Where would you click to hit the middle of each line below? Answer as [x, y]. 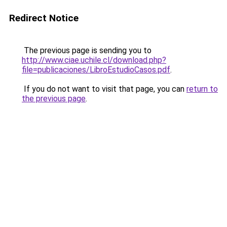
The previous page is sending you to [87, 50]
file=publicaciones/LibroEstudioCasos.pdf [96, 70]
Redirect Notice [44, 18]
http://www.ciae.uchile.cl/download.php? [94, 60]
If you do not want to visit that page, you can [104, 89]
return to [202, 89]
